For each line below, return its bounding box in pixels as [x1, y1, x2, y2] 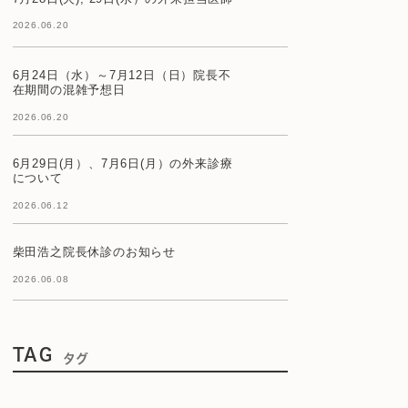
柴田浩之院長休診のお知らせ [12, 244, 177, 259]
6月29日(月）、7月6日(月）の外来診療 [12, 156, 233, 170]
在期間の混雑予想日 [12, 82, 126, 97]
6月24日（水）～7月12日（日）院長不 [12, 67, 231, 82]
